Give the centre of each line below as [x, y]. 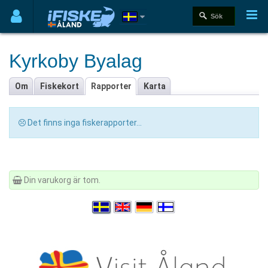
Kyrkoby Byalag [76, 61]
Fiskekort [60, 86]
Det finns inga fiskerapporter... [84, 123]
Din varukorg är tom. [61, 180]
